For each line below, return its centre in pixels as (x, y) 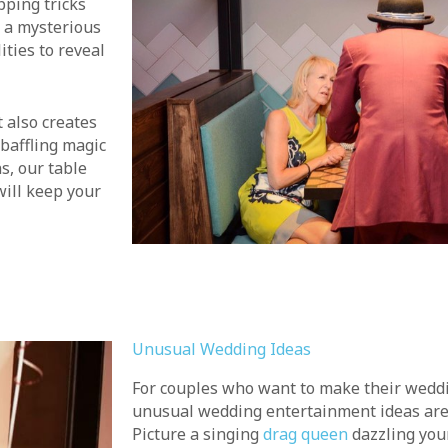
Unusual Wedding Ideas (221, 349)
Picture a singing (197, 434)
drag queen (305, 434)
